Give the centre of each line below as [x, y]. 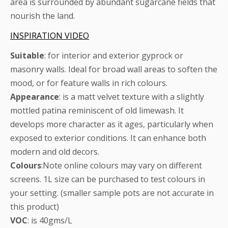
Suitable [27, 55]
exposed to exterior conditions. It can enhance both [108, 138]
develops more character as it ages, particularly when [112, 124]
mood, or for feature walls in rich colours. [89, 83]
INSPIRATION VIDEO [50, 35]
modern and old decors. [55, 151]
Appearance [35, 96]
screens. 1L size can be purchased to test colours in [108, 179]
